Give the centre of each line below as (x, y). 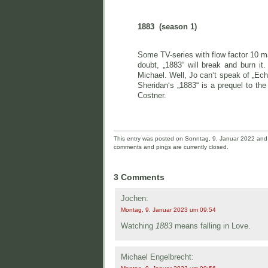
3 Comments (139, 177)
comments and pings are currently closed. (171, 147)
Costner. (152, 95)
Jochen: (135, 199)
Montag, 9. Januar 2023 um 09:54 (168, 210)
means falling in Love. (211, 226)
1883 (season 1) (168, 26)
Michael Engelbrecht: (157, 257)
